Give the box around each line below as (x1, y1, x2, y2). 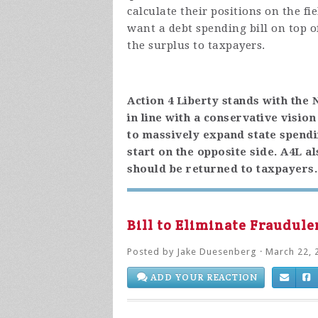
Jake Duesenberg (177, 246, 257, 257)
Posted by (127, 246, 177, 257)
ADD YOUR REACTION (148, 271, 258, 283)
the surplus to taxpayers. (127, 39, 265, 52)
